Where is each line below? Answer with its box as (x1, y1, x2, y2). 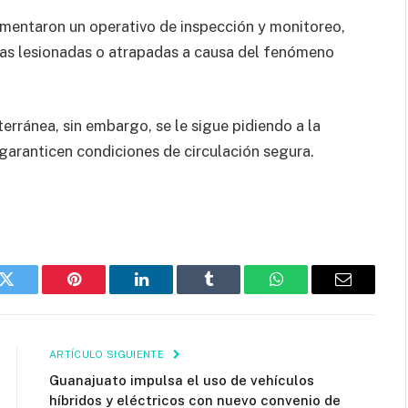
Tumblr (207, 284, 256, 301)
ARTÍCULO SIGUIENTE (49, 349, 168, 361)
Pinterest (72, 284, 130, 301)
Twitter (5, 284, 53, 301)
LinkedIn (139, 284, 200, 301)
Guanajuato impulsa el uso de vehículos (49, 372, 314, 389)
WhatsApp (274, 284, 345, 301)
